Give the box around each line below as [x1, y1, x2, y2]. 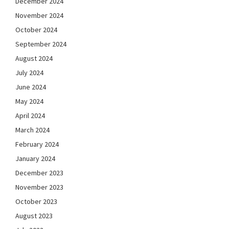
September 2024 [15, 39, 66, 49]
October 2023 [15, 197, 57, 207]
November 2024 [15, 11, 63, 20]
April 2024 [15, 111, 45, 121]
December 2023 [15, 168, 63, 178]
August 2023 [15, 211, 53, 221]
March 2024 [15, 125, 50, 135]
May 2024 [15, 97, 43, 106]
